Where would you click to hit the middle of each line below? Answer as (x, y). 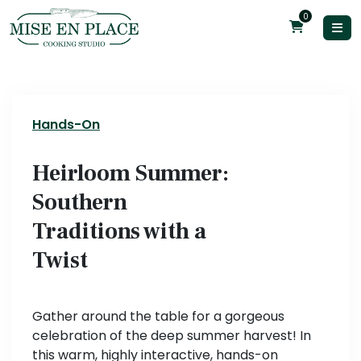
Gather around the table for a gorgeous (158, 317)
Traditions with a (119, 232)
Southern (80, 203)
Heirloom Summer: (131, 174)
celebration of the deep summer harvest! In (172, 336)
